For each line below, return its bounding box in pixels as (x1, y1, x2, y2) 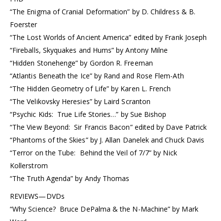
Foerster (10, 20, 37, 30)
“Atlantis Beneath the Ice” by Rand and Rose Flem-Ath (10, 71, 184, 81)
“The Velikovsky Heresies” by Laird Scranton (10, 97, 151, 107)
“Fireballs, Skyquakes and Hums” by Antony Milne (10, 45, 168, 55)
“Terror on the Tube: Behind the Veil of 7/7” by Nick (10, 148, 177, 158)
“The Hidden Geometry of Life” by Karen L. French (10, 84, 171, 94)
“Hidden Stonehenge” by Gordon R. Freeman (10, 58, 153, 68)
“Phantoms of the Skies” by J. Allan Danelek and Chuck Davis (10, 135, 205, 145)
